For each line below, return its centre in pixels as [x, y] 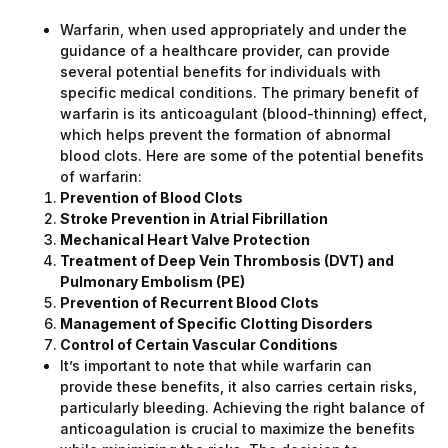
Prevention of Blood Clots [151, 198]
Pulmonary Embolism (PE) [152, 282]
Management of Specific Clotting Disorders [216, 324]
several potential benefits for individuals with [220, 72]
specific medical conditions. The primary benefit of [239, 93]
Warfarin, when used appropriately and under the [233, 30]
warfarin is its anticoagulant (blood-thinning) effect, [243, 114]
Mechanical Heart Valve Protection [185, 240]
